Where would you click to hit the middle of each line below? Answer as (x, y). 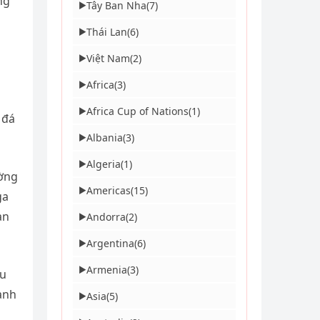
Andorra (106, 217)
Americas (109, 190)
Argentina (110, 243)
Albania (105, 137)
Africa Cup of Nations (137, 111)
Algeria (104, 164)
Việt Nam (108, 58)
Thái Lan (107, 32)
